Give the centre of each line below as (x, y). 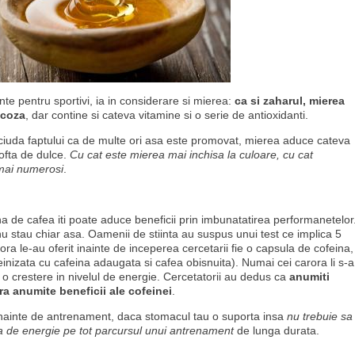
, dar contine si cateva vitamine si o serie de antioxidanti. (167, 115)
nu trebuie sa (320, 316)
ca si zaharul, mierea (290, 101)
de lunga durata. (277, 330)
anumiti (309, 277)
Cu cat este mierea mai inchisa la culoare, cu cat (191, 155)
